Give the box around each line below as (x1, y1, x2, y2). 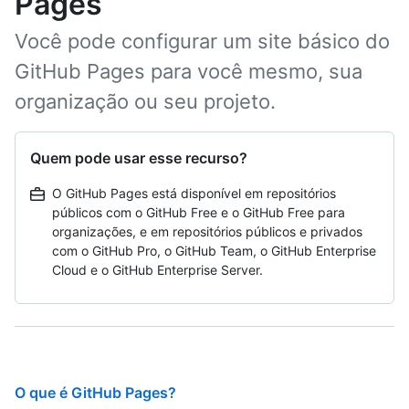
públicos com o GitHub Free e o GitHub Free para (52, 204, 345, 220)
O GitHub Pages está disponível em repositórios (52, 185, 336, 201)
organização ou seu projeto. (15, 89, 276, 113)
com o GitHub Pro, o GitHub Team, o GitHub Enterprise (52, 243, 376, 258)
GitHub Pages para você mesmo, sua (15, 59, 362, 83)
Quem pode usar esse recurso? (30, 149, 247, 167)
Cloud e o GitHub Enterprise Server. (52, 262, 263, 278)
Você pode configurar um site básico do (15, 29, 390, 53)
